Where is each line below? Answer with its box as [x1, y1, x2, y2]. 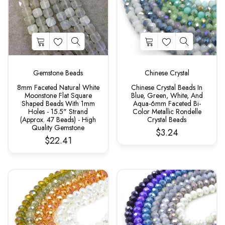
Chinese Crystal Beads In [131, 82, 203, 92]
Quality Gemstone [32, 123, 85, 133]
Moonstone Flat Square [24, 90, 92, 100]
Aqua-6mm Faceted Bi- [133, 98, 201, 108]
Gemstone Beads [33, 68, 83, 78]
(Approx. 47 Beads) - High [20, 115, 96, 125]
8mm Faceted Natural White [17, 82, 99, 92]
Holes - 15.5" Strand [28, 106, 88, 117]
